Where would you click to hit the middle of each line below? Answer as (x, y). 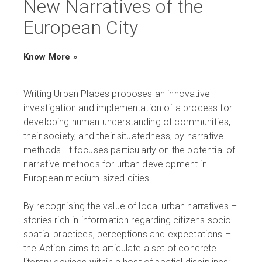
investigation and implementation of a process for (128, 108)
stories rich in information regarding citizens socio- (129, 220)
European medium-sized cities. (88, 178)
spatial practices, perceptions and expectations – (127, 235)
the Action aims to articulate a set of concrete (120, 249)
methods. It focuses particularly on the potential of (130, 150)
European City (81, 28)
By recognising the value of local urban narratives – (130, 206)
